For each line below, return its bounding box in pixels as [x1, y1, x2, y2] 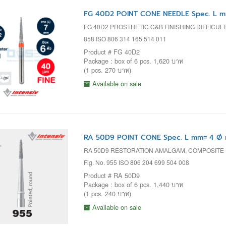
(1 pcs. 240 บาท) [83, 188, 131, 198]
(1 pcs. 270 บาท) [83, 65, 131, 75]
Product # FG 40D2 [83, 46, 140, 56]
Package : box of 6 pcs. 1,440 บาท [83, 179, 183, 189]
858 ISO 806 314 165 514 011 [83, 34, 166, 43]
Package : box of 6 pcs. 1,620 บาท [83, 55, 183, 66]
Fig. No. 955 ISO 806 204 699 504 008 [83, 157, 189, 166]
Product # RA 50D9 [83, 170, 140, 180]
